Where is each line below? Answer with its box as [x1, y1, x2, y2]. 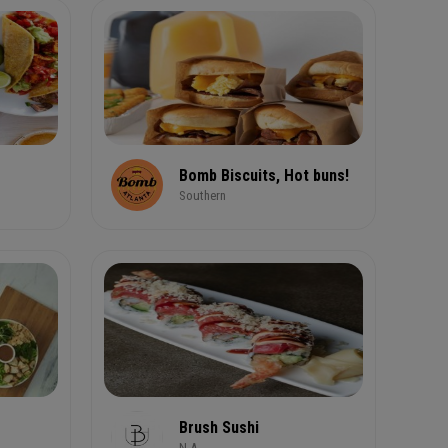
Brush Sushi [179, 418, 259, 437]
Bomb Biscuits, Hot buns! [179, 166, 349, 185]
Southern [179, 188, 226, 203]
